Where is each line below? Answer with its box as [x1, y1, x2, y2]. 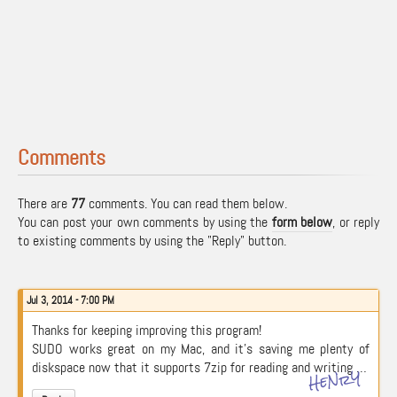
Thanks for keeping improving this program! [32, 321, 261, 339]
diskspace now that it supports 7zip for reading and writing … [32, 358, 367, 377]
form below [271, 213, 333, 231]
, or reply [332, 213, 380, 231]
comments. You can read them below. [85, 194, 287, 213]
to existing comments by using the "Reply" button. [18, 231, 286, 250]
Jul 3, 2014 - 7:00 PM [27, 293, 114, 307]
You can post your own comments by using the [18, 213, 272, 231]
